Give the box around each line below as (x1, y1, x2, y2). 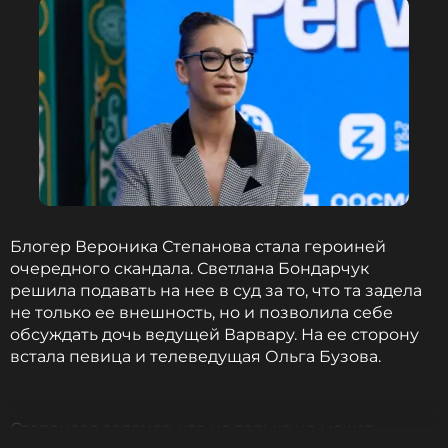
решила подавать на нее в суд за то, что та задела (10, 281, 422, 300)
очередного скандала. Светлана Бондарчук (10, 259, 369, 278)
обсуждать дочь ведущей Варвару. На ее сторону (10, 325, 419, 344)
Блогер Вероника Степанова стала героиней (10, 237, 386, 256)
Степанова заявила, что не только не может (10, 419, 374, 438)
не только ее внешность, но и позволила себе (10, 303, 393, 322)
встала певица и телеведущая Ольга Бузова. (10, 347, 381, 366)
